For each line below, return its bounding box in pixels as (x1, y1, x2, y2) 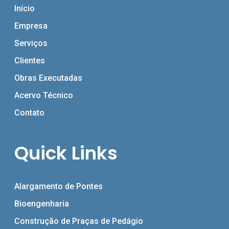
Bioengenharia (14, 199, 69, 209)
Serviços (14, 38, 48, 48)
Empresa (14, 21, 48, 31)
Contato (14, 108, 44, 118)
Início (14, 4, 35, 13)
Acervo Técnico (14, 90, 73, 100)
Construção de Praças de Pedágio (14, 216, 143, 226)
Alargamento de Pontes (14, 181, 103, 191)
